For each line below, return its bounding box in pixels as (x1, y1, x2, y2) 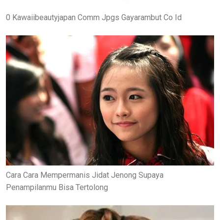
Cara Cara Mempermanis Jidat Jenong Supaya (6, 170, 164, 180)
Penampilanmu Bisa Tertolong (6, 182, 108, 192)
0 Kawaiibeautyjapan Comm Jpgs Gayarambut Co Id (6, 13, 182, 23)
